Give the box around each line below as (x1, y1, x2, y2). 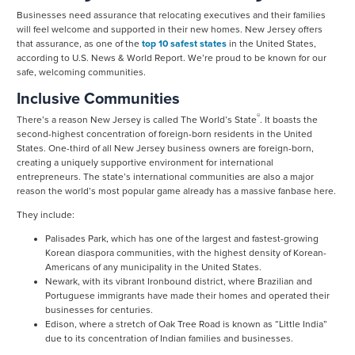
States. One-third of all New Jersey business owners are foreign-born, (17, 142, 314, 155)
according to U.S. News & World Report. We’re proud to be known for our (17, 52, 326, 64)
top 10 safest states (142, 37, 227, 50)
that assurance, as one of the (17, 37, 142, 50)
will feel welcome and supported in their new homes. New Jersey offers (17, 23, 323, 36)
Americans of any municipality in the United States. (45, 261, 261, 273)
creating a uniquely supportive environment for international (17, 156, 273, 169)
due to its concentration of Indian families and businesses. (45, 332, 293, 345)
